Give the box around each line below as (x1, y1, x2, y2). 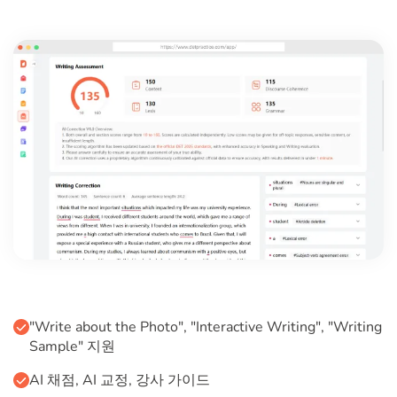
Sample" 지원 (29, 337, 115, 357)
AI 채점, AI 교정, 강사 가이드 (29, 370, 210, 391)
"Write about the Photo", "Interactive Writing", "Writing (29, 317, 382, 338)
